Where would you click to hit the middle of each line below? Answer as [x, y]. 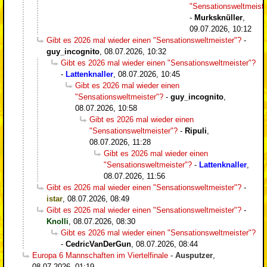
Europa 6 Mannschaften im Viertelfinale [100, 255]
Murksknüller [218, 17]
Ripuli [196, 131]
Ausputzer [194, 255]
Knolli [58, 221]
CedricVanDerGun [98, 244]
